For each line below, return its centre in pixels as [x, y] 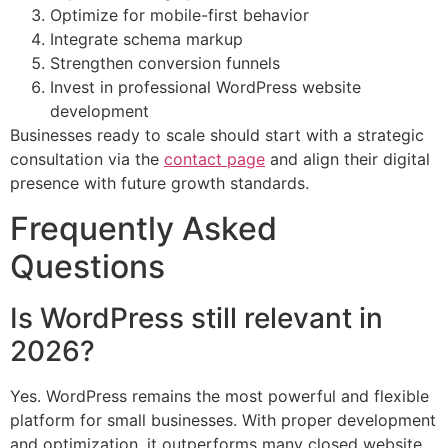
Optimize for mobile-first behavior [179, 15]
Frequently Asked [143, 228]
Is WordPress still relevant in [196, 317]
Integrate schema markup [146, 39]
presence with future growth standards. [159, 183]
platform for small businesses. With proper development [223, 419]
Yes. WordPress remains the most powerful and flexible [219, 395]
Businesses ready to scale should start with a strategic [217, 135]
